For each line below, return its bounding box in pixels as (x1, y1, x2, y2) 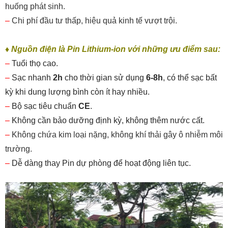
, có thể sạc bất (163, 73, 217, 82)
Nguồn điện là (9, 45, 67, 54)
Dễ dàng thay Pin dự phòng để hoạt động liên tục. (12, 159, 191, 168)
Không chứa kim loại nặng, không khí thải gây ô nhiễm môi (12, 130, 223, 139)
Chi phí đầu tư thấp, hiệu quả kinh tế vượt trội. (12, 16, 177, 25)
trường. (5, 145, 32, 154)
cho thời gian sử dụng (63, 73, 146, 82)
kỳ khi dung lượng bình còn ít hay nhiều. (5, 88, 150, 97)
